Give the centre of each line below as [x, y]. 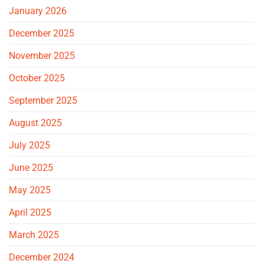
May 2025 [30, 190]
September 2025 [43, 101]
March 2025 [34, 235]
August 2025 [35, 123]
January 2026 [38, 11]
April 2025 [30, 213]
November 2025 [42, 56]
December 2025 [42, 34]
